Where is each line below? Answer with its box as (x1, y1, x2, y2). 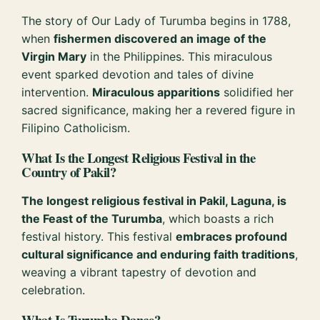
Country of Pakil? (21, 161, 116, 181)
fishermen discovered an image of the (54, 31, 267, 46)
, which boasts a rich (162, 211, 274, 226)
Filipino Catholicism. (21, 120, 131, 135)
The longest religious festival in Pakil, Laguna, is (21, 194, 287, 209)
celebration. (21, 283, 86, 298)
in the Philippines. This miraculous (86, 49, 273, 64)
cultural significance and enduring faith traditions (21, 247, 296, 262)
